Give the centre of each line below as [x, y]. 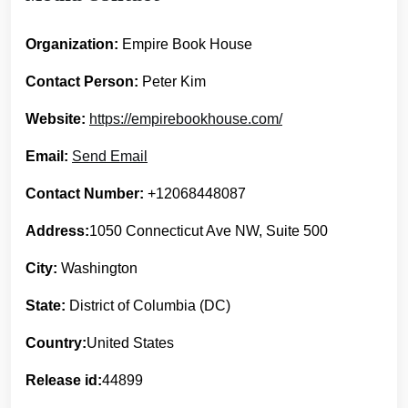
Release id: [64, 380]
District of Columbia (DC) [148, 305]
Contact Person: [82, 81]
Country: [56, 342]
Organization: [72, 44]
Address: [57, 230]
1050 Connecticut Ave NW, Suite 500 [209, 230]
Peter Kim [172, 81]
